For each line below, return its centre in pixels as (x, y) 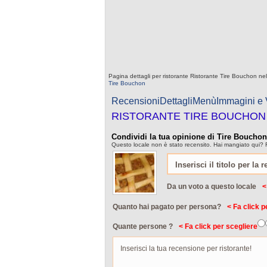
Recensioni (136, 101)
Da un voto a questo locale (212, 187)
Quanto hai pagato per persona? (167, 207)
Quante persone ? (143, 226)
